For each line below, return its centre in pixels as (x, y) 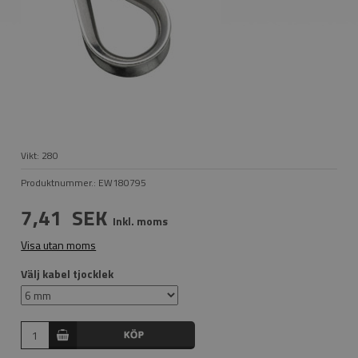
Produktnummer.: (60, 183)
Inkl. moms (141, 221)
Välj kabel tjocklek (68, 274)
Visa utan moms (59, 245)
